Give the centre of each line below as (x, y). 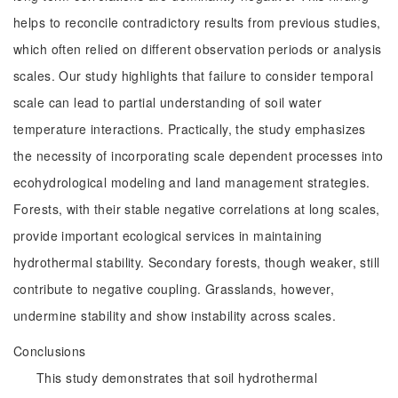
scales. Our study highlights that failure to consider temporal (194, 76)
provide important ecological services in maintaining (168, 235)
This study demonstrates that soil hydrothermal (177, 378)
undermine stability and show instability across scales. (175, 315)
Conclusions (50, 351)
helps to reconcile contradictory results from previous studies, (197, 22)
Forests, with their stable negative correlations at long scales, (197, 209)
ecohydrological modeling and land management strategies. (192, 182)
